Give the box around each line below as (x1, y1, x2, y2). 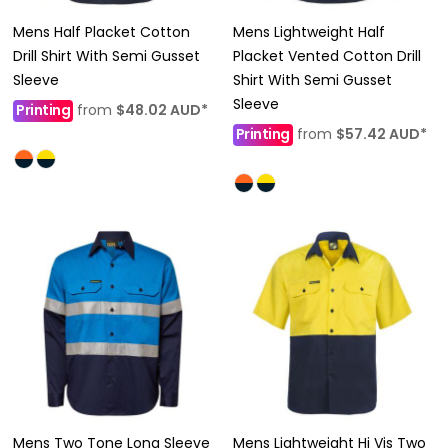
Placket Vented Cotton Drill (232, 45, 421, 66)
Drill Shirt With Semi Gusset (13, 45, 200, 66)
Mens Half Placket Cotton (13, 21, 190, 42)
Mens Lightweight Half (232, 21, 385, 42)
